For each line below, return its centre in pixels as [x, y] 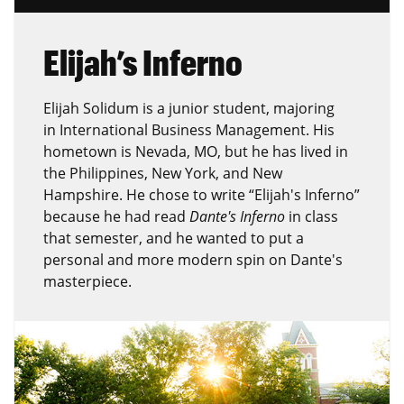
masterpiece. [87, 281]
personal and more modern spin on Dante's [193, 259]
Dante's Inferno [237, 216]
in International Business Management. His [189, 129]
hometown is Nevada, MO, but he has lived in [196, 151]
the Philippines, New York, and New [163, 173]
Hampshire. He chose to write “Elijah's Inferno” [202, 194]
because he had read [116, 216]
